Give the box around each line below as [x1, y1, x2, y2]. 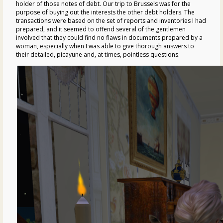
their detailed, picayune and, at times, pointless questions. [16, 50, 180, 59]
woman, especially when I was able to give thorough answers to [16, 41, 194, 50]
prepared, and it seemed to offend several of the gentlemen [16, 24, 186, 33]
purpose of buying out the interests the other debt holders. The [16, 7, 195, 16]
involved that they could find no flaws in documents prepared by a [16, 33, 203, 42]
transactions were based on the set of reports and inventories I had [16, 16, 206, 25]
